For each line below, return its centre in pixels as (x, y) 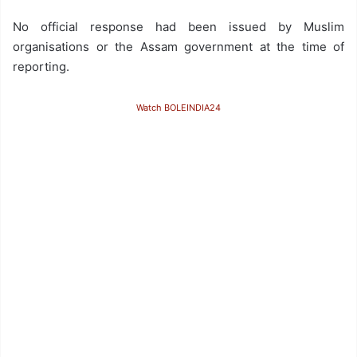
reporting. (41, 67)
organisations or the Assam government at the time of (178, 47)
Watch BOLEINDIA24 (178, 108)
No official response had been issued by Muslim (178, 27)
